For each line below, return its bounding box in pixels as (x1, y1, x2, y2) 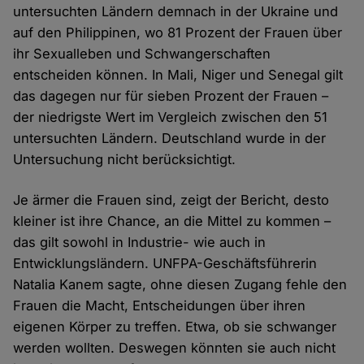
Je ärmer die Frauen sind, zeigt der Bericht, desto (13, 192, 330, 209)
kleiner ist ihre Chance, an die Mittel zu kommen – (13, 213, 331, 230)
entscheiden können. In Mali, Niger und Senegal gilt (13, 67, 344, 84)
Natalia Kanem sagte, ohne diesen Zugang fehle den (13, 276, 348, 293)
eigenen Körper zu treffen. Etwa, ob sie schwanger (13, 318, 337, 336)
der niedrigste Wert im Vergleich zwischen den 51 (13, 109, 328, 126)
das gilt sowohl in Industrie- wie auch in (13, 234, 266, 251)
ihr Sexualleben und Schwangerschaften (13, 45, 271, 63)
